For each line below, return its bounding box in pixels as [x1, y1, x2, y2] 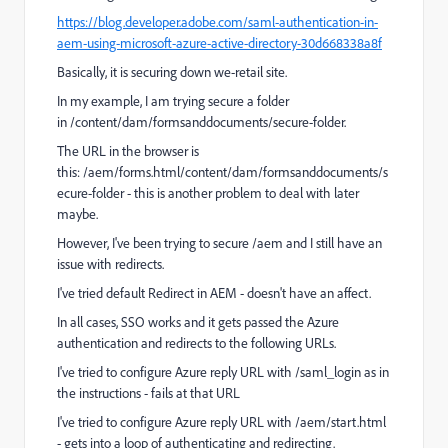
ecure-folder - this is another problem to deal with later [57, 184, 359, 202]
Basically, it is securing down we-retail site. [57, 63, 293, 81]
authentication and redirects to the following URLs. [57, 334, 336, 352]
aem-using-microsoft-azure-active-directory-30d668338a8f [57, 34, 382, 52]
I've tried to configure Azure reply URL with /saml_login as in [57, 363, 389, 381]
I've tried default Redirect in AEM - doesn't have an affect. [57, 284, 371, 302]
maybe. [57, 205, 98, 223]
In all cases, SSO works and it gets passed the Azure [57, 313, 339, 331]
